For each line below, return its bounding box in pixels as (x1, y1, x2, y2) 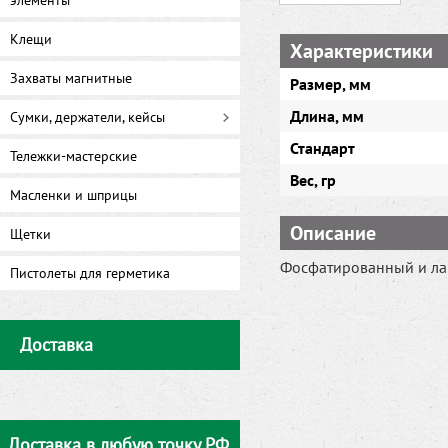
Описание (290, 220, 376, 246)
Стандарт (290, 138, 355, 158)
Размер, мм (290, 74, 371, 94)
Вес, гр (290, 170, 336, 190)
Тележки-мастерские (10, 147, 137, 165)
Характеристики (290, 38, 433, 64)
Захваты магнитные (10, 69, 132, 87)
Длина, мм (290, 106, 364, 126)
